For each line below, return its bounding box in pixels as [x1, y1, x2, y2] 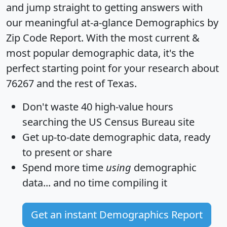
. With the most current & [81, 30, 200, 45]
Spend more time [22, 160, 106, 174]
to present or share [22, 145, 112, 159]
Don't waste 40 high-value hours [22, 99, 173, 113]
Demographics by [135, 15, 218, 29]
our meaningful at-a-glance [6, 15, 135, 29]
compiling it [109, 175, 167, 190]
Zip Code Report [6, 30, 81, 45]
